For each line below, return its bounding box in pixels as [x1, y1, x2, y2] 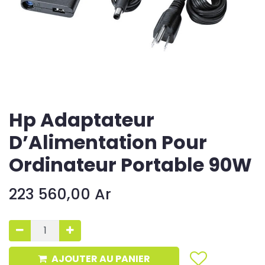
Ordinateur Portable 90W [9, 151, 252, 179]
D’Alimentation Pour [9, 129, 207, 156]
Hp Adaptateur [9, 106, 154, 134]
